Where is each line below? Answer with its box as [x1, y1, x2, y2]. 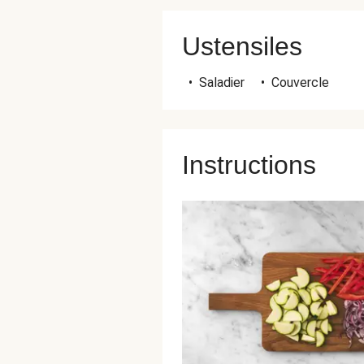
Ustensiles [182, 32, 302, 61]
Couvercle [271, 75, 329, 90]
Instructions [182, 150, 316, 180]
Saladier [199, 75, 245, 90]
